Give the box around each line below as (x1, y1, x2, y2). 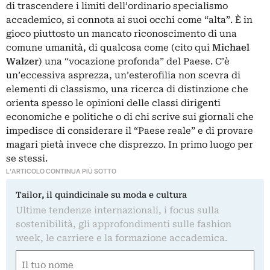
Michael (212, 42, 250, 54)
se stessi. (6, 153, 48, 165)
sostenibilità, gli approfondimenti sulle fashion (16, 219, 231, 230)
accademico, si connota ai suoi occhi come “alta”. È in (6, 14, 253, 26)
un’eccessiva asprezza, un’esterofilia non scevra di (6, 70, 240, 81)
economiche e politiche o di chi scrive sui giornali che (6, 111, 254, 123)
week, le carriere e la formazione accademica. (16, 233, 227, 244)
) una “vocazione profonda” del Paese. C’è (39, 56, 230, 67)
